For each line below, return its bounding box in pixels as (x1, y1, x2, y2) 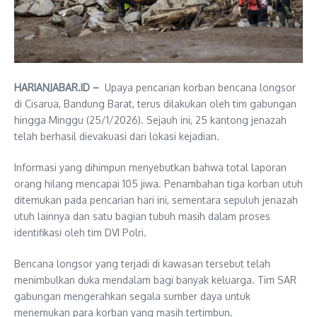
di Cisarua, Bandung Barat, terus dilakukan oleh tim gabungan (14, 98, 296, 110)
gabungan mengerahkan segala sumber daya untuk (14, 290, 250, 303)
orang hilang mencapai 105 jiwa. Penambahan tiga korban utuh (14, 178, 303, 190)
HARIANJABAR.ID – (14, 81, 105, 94)
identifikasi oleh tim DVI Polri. (14, 226, 146, 239)
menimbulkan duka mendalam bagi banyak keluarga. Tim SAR (14, 274, 296, 287)
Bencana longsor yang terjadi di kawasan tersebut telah (14, 258, 270, 270)
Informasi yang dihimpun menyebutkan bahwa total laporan (14, 161, 287, 174)
